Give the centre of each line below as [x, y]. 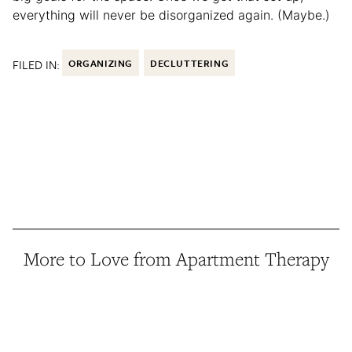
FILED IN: [36, 65]
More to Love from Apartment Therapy [176, 259]
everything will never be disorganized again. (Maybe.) [173, 15]
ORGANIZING [101, 63]
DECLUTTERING [190, 63]
